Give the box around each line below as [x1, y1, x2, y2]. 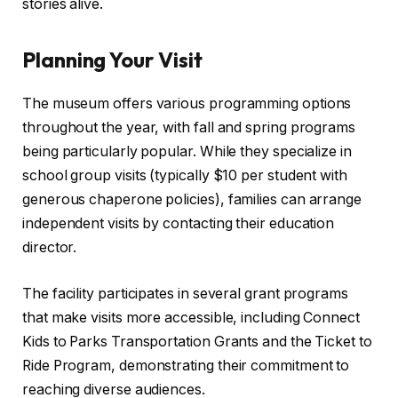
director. [22, 239, 77, 257]
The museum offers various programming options [22, 95, 352, 113]
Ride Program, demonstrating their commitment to [22, 356, 350, 374]
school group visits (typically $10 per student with [22, 167, 347, 185]
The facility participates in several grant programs [22, 284, 348, 302]
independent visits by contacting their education [22, 215, 335, 233]
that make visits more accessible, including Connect [22, 308, 360, 326]
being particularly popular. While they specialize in [22, 143, 352, 161]
